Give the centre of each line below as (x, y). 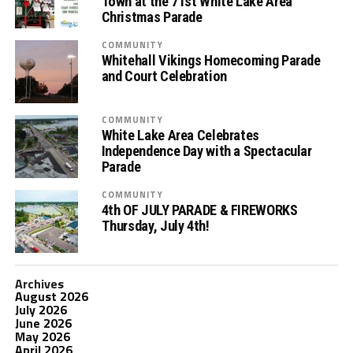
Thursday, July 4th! (155, 226)
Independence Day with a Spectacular (206, 151)
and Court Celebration (164, 76)
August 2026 (51, 296)
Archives (39, 284)
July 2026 (41, 310)
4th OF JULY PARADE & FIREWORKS (199, 210)
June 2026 (43, 323)
